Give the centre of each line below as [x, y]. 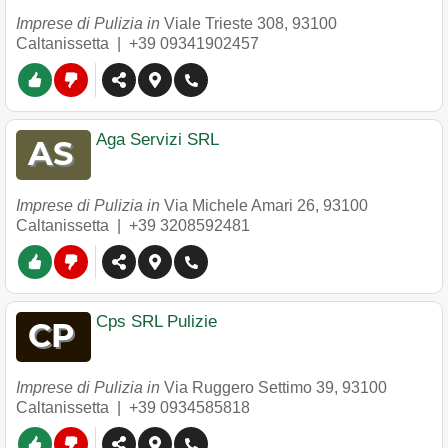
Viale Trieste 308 [224, 23]
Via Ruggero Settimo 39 [249, 387]
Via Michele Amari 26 [239, 205]
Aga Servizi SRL [157, 139]
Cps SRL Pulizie [156, 321]
